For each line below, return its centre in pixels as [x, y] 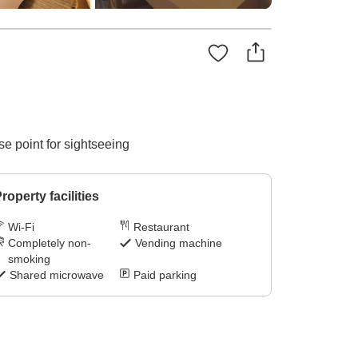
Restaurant [162, 227]
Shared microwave [56, 275]
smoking [29, 259]
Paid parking [165, 275]
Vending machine [179, 243]
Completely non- [49, 243]
